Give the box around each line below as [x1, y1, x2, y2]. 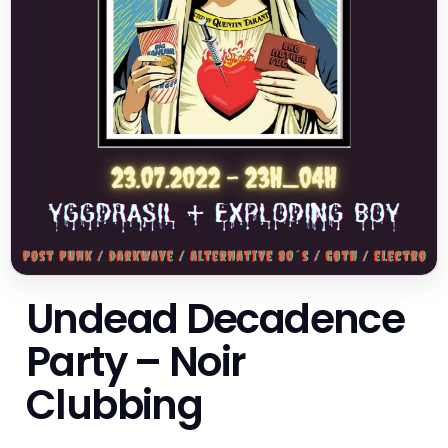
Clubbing [26, 376, 203, 433]
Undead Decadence [26, 290, 405, 347]
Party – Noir [26, 333, 246, 390]
